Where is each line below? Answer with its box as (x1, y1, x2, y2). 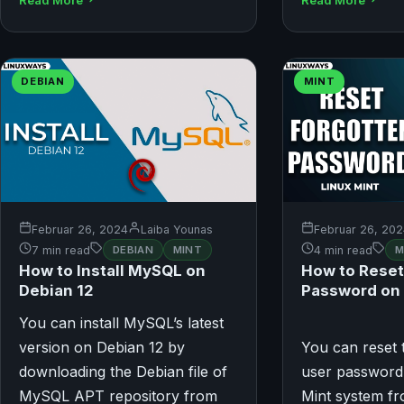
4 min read (314, 243, 373, 257)
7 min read (32, 243, 90, 257)
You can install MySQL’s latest (19, 314, 224, 333)
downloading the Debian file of (19, 363, 227, 381)
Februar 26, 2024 (32, 223, 128, 237)
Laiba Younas (141, 223, 213, 237)
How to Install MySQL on (19, 262, 206, 280)
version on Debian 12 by (19, 338, 185, 357)
